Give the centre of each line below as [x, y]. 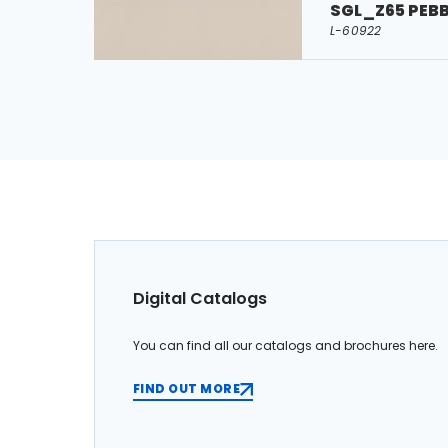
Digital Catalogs [200, 299]
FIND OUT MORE [187, 389]
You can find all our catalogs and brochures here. [285, 346]
